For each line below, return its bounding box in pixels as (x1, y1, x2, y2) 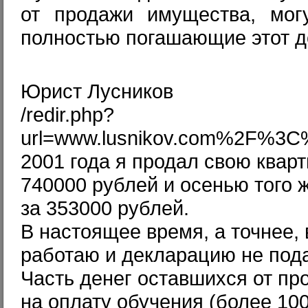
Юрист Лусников (21, 80, 173, 102)
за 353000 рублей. (21, 197, 189, 219)
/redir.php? (21, 103, 114, 126)
